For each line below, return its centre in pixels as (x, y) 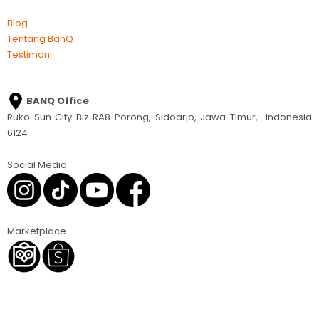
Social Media (37, 165)
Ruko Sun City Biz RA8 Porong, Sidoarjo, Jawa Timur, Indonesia (159, 117)
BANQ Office (57, 100)
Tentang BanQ (40, 38)
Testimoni (30, 54)
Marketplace (37, 231)
